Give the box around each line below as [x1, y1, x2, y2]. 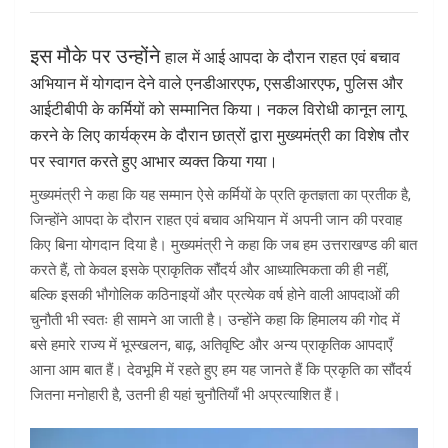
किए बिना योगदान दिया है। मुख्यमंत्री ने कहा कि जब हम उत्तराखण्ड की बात [30, 236, 417, 255]
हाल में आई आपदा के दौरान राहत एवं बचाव [165, 48, 400, 68]
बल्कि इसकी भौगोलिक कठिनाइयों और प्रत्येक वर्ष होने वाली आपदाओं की [30, 286, 399, 305]
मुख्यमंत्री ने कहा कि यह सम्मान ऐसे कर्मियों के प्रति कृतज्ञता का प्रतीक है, [30, 186, 411, 205]
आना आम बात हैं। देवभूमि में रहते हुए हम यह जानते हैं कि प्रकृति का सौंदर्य [30, 361, 411, 380]
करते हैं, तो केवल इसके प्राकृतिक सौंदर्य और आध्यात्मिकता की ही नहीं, [30, 261, 389, 280]
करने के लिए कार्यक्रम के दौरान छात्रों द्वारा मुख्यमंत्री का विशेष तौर [30, 126, 409, 146]
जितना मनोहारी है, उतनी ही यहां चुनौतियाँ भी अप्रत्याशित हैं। [30, 386, 341, 405]
